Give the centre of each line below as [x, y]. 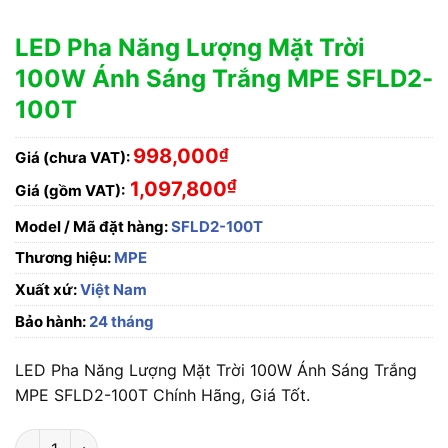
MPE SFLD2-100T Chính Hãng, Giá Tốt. [162, 395]
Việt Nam [112, 290]
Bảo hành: [50, 322]
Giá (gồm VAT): [70, 191]
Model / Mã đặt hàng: [91, 227]
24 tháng [120, 322]
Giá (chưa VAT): [72, 157]
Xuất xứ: [46, 290]
